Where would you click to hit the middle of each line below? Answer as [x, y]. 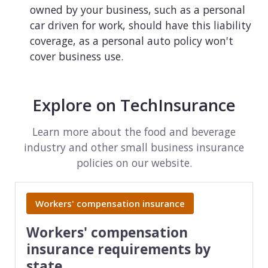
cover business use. [77, 57]
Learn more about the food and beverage [134, 131]
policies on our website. [134, 162]
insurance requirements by [118, 249]
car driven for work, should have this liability [141, 25]
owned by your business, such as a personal [138, 10]
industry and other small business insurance [134, 147]
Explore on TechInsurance [134, 105]
